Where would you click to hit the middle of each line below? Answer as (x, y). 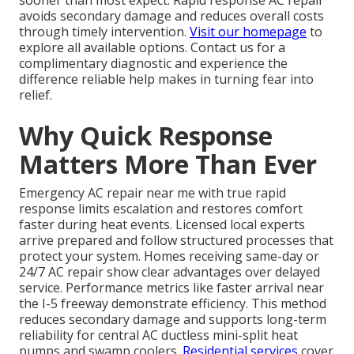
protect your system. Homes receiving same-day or (169, 256)
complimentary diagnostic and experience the (153, 64)
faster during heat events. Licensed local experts (162, 225)
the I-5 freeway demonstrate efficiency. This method (173, 304)
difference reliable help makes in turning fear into (166, 79)
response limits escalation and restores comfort (161, 209)
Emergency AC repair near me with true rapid (153, 193)
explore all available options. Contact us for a (152, 48)
